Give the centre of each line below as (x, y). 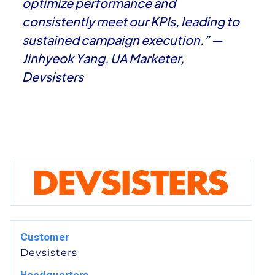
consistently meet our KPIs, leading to (131, 21)
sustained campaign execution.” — (122, 40)
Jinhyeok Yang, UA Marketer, (103, 58)
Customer (45, 237)
